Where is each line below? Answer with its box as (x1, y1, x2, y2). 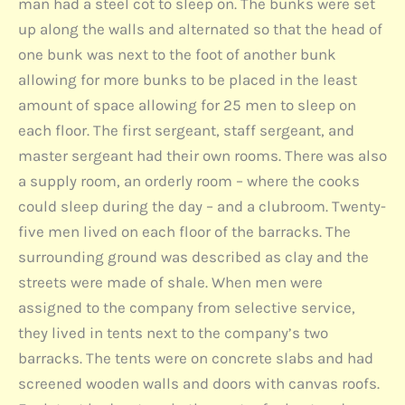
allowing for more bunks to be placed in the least (18, 71, 357, 89)
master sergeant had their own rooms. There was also (18, 146, 387, 165)
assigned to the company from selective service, (18, 298, 355, 317)
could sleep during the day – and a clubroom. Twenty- (18, 197, 386, 216)
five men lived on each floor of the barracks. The (18, 222, 351, 241)
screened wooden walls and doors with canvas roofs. (18, 374, 380, 393)
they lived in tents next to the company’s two (18, 324, 328, 343)
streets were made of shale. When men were (18, 273, 323, 292)
